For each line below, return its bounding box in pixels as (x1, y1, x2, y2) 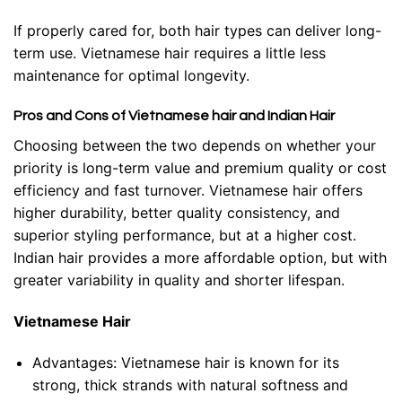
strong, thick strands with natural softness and (31, 375, 348, 394)
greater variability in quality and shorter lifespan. (13, 271, 345, 290)
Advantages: (31, 353, 121, 371)
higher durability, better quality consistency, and (13, 204, 340, 223)
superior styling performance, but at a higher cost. (13, 226, 356, 245)
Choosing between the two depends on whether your (13, 136, 376, 155)
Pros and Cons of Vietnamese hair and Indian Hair (13, 109, 335, 124)
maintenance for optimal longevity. (13, 66, 249, 84)
